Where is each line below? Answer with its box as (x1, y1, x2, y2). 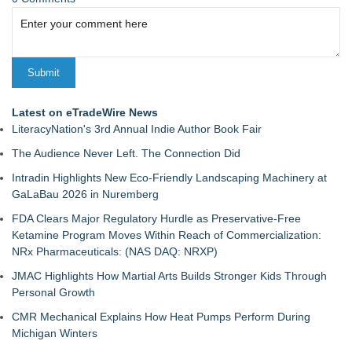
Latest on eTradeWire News (12, 106, 158, 119)
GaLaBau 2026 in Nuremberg (12, 188, 159, 200)
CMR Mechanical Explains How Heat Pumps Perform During (12, 310, 310, 323)
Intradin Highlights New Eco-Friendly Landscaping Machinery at (12, 171, 327, 184)
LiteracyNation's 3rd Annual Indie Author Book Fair (12, 123, 262, 135)
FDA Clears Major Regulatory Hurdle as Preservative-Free (12, 212, 301, 225)
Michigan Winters (12, 327, 97, 339)
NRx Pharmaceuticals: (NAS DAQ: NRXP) (12, 245, 218, 258)
